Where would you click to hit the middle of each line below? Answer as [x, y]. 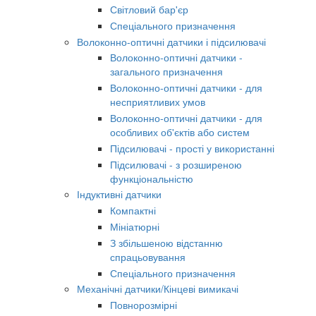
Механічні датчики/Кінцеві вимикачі [158, 289]
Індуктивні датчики [119, 194]
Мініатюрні [135, 227]
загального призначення [166, 72]
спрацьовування [148, 256]
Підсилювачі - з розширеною [176, 164]
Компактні [133, 211]
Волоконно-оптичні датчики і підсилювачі [171, 41]
